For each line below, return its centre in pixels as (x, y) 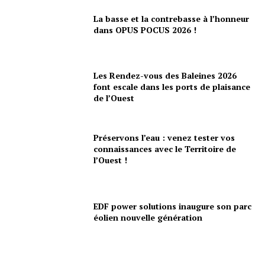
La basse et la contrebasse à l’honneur (172, 18)
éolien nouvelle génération (148, 217)
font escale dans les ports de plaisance (172, 86)
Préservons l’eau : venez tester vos (164, 138)
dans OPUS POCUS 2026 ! (145, 30)
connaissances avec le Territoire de (165, 149)
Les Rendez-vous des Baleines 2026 (165, 75)
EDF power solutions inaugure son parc (173, 206)
